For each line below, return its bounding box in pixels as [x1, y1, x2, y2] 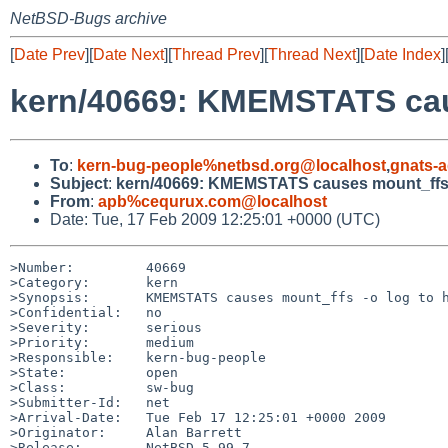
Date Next [93, 46, 164, 63]
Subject [50, 174, 108, 192]
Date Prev [14, 46, 85, 63]
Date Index [364, 46, 441, 63]
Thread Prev [172, 46, 260, 63]
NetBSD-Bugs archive [10, 10, 167, 27]
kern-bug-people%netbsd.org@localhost [77, 156, 386, 174]
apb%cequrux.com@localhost [98, 192, 327, 210]
